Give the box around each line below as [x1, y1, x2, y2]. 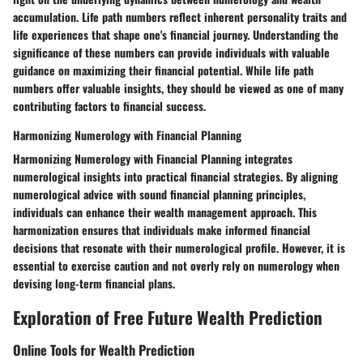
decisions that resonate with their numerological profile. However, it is [13, 239, 345, 257]
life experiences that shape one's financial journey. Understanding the [13, 26, 339, 44]
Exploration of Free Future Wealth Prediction [13, 305, 322, 331]
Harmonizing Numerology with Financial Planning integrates [13, 150, 293, 168]
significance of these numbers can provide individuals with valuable [13, 44, 330, 62]
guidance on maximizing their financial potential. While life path [13, 62, 314, 79]
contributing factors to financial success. [13, 97, 206, 115]
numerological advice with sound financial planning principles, [13, 186, 305, 203]
